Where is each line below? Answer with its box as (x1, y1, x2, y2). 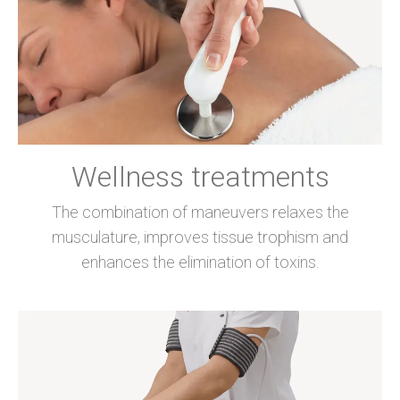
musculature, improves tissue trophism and (52, 227, 348, 246)
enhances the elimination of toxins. (80, 252, 320, 271)
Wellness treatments (71, 159, 329, 194)
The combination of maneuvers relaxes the (51, 202, 349, 221)
